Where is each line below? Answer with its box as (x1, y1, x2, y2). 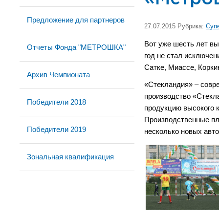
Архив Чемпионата (27, 70, 90, 79)
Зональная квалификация (27, 153, 114, 161)
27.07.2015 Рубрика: (144, 22, 206, 30)
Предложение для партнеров (27, 16, 125, 24)
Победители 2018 (27, 98, 86, 106)
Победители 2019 (27, 125, 86, 133)
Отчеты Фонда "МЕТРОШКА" (27, 43, 126, 51)
